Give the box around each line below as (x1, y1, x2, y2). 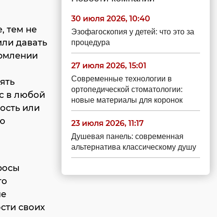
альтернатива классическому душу (71, 143, 196, 151)
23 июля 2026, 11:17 (71, 119, 144, 128)
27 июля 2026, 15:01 (71, 61, 146, 70)
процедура (71, 38, 110, 46)
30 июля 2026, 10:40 (71, 14, 150, 23)
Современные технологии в (71, 75, 172, 83)
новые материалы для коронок (71, 96, 183, 104)
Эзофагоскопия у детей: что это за (71, 28, 194, 36)
